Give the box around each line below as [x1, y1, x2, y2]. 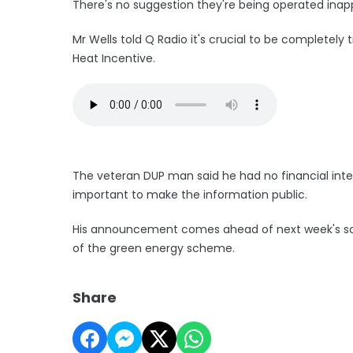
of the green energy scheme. [72, 240, 235, 256]
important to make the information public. [72, 186, 310, 203]
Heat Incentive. [72, 50, 155, 66]
